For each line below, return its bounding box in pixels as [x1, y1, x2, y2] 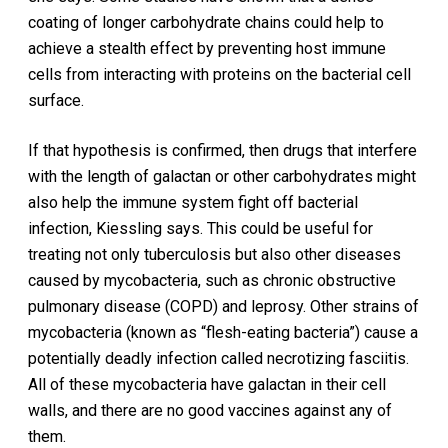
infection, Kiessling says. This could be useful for [28, 219, 374, 238]
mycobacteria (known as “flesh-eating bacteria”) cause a [28, 323, 419, 342]
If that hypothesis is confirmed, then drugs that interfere [28, 141, 418, 160]
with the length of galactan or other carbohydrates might [28, 167, 417, 186]
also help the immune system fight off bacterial [28, 193, 359, 212]
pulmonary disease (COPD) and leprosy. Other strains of [28, 297, 420, 316]
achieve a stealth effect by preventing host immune [28, 39, 387, 58]
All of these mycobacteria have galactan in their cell [28, 375, 387, 394]
